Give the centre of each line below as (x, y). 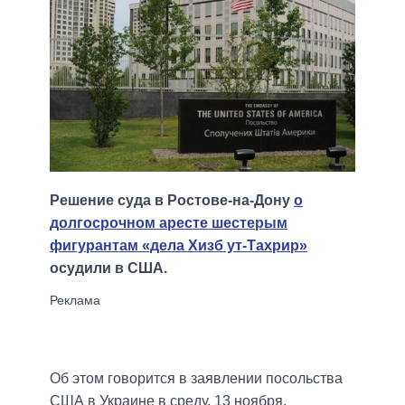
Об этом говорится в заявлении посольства (196, 379)
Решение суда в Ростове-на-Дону (172, 201)
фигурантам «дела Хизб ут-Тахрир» (179, 246)
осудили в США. (108, 268)
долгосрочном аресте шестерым (169, 223)
